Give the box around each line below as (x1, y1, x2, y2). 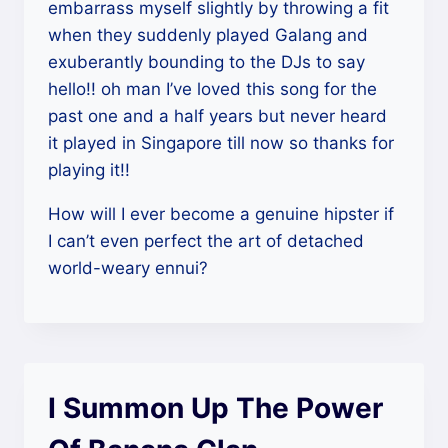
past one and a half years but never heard (48, 105, 387, 126)
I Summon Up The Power (48, 390, 383, 425)
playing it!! (48, 159, 130, 180)
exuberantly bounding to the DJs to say (48, 51, 365, 72)
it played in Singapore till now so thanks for (48, 132, 394, 153)
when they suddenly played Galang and (48, 24, 368, 45)
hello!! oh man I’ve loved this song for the (48, 78, 377, 99)
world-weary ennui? (48, 257, 208, 278)
